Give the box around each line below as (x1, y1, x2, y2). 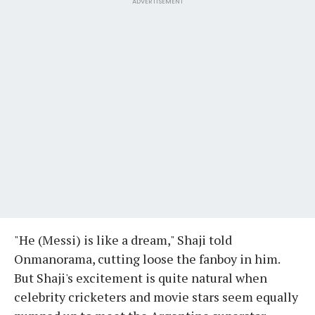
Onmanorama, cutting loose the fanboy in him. (14, 250, 280, 267)
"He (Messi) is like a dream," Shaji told (14, 231, 232, 248)
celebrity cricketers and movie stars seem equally (14, 288, 298, 305)
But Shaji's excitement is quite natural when (14, 269, 267, 286)
